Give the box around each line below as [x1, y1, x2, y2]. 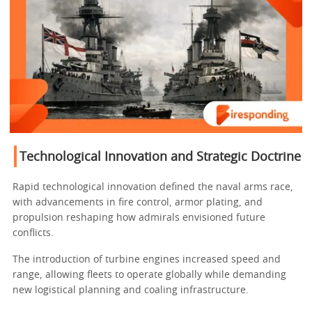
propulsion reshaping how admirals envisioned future [13, 213, 265, 224]
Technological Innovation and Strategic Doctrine [19, 151, 301, 164]
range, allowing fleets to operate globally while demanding [13, 270, 286, 281]
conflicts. [13, 228, 54, 239]
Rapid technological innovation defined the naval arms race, [13, 182, 293, 193]
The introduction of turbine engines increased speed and [13, 255, 281, 265]
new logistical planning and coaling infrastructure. [13, 286, 249, 296]
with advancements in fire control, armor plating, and [13, 198, 263, 208]
